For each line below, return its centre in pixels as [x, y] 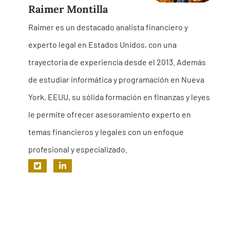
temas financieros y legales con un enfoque [106, 132]
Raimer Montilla [68, 9]
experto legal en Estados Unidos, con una [102, 44]
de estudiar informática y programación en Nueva [116, 79]
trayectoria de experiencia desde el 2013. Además [117, 62]
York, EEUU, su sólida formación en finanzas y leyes [119, 97]
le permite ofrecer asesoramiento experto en [110, 114]
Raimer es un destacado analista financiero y [108, 27]
